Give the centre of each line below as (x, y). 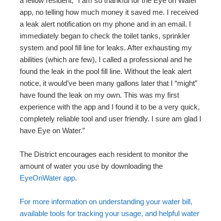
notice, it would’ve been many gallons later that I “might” (109, 83)
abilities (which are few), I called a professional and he (106, 59)
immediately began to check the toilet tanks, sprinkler (105, 36)
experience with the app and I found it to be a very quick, (110, 107)
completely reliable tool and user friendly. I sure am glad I (110, 118)
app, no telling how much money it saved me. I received (109, 12)
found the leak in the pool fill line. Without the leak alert (106, 71)
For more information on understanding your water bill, (106, 201)
